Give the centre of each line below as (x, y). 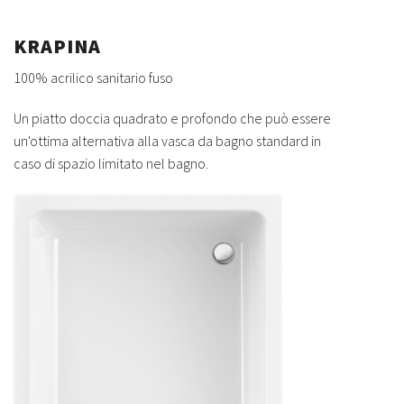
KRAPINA (57, 46)
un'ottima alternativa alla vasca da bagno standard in (167, 140)
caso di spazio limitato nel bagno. (111, 163)
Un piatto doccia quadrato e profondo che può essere (172, 118)
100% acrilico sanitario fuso (93, 77)
